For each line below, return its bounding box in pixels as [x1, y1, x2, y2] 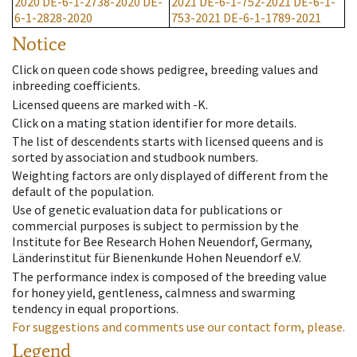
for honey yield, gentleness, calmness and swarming [12, 284, 296, 300]
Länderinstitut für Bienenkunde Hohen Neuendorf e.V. [12, 249, 301, 266]
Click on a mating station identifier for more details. [12, 114, 296, 131]
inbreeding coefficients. [12, 77, 140, 94]
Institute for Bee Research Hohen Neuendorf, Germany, [12, 233, 312, 250]
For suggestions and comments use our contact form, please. [12, 318, 345, 335]
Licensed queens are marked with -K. [12, 96, 208, 112]
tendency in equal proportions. [12, 300, 178, 316]
